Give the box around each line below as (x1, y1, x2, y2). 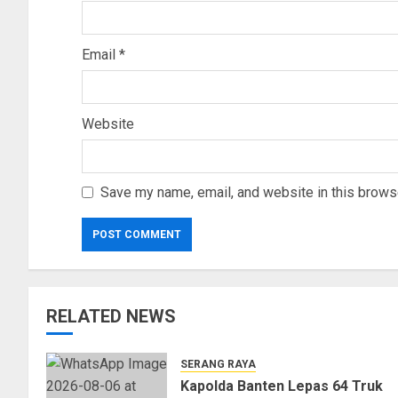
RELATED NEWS (46, 306, 176, 328)
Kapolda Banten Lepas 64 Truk (180, 378, 383, 395)
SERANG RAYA (180, 358, 256, 371)
